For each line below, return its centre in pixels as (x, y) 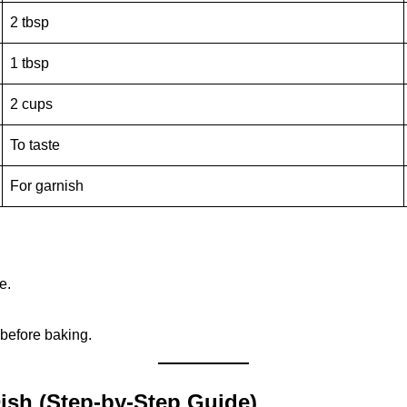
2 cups (31, 104)
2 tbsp (30, 23)
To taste (35, 145)
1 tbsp (30, 64)
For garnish (47, 186)
